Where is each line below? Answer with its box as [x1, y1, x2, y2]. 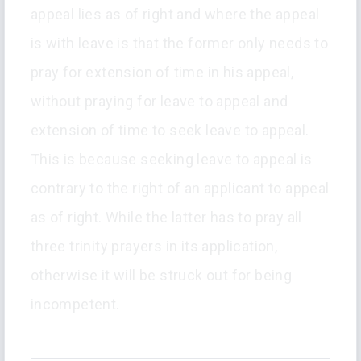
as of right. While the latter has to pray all [30, 209, 302, 226]
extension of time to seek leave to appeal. [30, 122, 309, 139]
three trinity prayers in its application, [30, 238, 278, 255]
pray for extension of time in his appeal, [30, 64, 294, 81]
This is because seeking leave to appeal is [30, 151, 313, 168]
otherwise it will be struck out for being [30, 267, 293, 284]
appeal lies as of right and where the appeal [30, 6, 320, 23]
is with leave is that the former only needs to [30, 35, 329, 52]
